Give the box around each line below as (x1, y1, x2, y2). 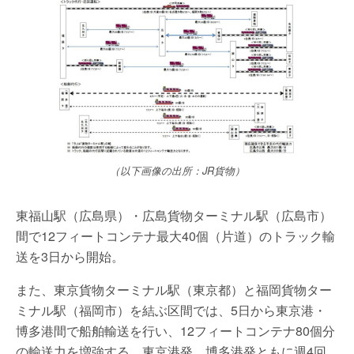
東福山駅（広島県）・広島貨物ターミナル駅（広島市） (16, 205, 332, 224)
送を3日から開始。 (16, 247, 124, 265)
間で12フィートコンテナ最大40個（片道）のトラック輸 (16, 226, 335, 245)
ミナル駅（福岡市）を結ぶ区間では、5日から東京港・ (16, 300, 326, 319)
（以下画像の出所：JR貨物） (109, 163, 245, 178)
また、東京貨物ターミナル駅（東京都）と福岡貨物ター (16, 280, 332, 299)
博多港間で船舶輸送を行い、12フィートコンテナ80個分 (16, 321, 335, 340)
